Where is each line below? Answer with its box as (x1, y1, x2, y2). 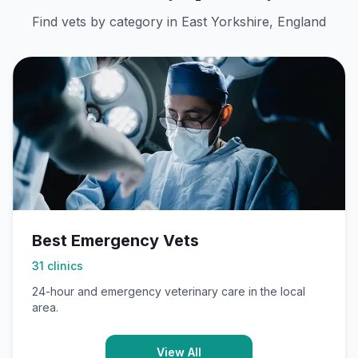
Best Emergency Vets (32, 231, 199, 250)
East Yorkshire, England (181, 14, 326, 30)
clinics (47, 259, 83, 272)
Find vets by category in (32, 14, 181, 30)
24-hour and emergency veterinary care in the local (32, 284, 305, 298)
